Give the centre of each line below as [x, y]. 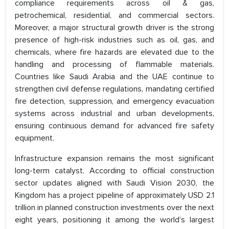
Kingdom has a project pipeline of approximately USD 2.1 [114, 196]
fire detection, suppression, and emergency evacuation [114, 101]
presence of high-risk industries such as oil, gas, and [114, 40]
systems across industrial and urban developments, [114, 114]
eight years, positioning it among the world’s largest [114, 220]
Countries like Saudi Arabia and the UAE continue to [114, 77]
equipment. [35, 138]
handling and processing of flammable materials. [114, 65]
